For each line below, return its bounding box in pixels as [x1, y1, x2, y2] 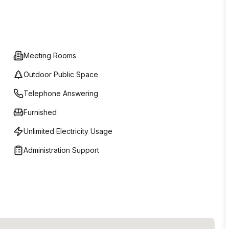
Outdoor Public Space [24, 70, 98, 79]
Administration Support [24, 146, 99, 154]
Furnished [24, 108, 57, 117]
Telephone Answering [24, 89, 98, 98]
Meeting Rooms [24, 51, 76, 60]
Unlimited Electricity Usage [24, 127, 112, 135]
